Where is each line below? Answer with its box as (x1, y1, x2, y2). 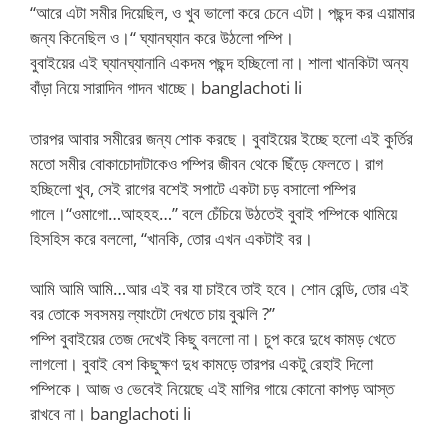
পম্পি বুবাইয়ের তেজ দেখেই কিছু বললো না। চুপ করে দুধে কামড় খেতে (30, 327, 395, 350)
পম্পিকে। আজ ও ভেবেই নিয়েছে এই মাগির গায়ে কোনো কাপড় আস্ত (30, 377, 394, 400)
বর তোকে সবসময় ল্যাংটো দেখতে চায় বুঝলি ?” (30, 302, 275, 325)
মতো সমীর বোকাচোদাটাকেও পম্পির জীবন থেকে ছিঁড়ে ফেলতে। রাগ (30, 151, 383, 175)
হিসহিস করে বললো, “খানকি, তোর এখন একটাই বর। (30, 226, 313, 250)
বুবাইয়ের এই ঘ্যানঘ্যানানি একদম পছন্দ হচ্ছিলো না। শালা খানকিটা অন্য (30, 51, 408, 74)
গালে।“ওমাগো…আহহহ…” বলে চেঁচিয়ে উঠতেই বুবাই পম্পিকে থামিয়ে (30, 201, 397, 225)
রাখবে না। (30, 402, 90, 425)
